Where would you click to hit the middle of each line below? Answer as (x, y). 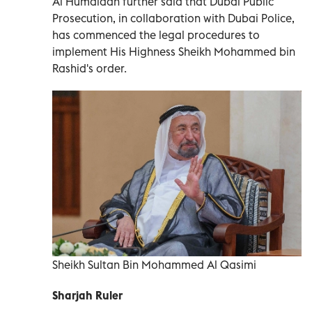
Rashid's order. (89, 68)
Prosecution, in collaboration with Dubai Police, (173, 18)
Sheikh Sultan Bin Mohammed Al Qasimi (154, 264)
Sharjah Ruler (87, 295)
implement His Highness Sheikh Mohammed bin (174, 51)
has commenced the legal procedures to (156, 34)
